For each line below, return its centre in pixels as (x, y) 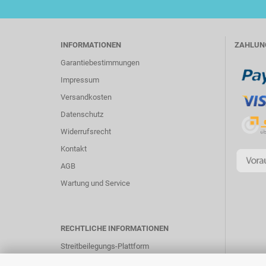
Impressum (80, 80)
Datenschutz (82, 114)
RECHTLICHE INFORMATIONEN (115, 228)
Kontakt (74, 149)
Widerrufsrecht (86, 132)
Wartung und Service (95, 183)
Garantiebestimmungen (100, 63)
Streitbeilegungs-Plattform (105, 246)
